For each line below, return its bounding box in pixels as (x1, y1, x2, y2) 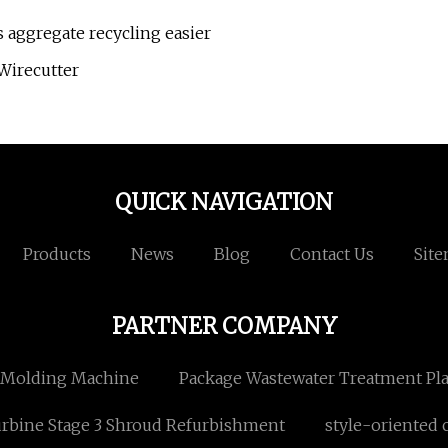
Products (22, 244, 91, 265)
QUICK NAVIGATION (115, 188, 333, 217)
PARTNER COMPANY (111, 312, 337, 341)
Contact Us (289, 244, 374, 265)
